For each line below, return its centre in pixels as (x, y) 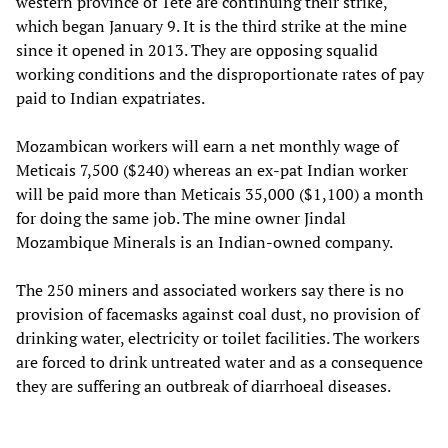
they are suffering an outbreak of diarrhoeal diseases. (203, 386)
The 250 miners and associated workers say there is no (210, 290)
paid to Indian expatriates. (110, 98)
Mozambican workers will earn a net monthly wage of (207, 146)
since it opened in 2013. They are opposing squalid (197, 50)
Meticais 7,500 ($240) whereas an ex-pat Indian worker (212, 170)
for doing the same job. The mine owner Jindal (181, 218)
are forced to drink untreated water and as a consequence (219, 362)
